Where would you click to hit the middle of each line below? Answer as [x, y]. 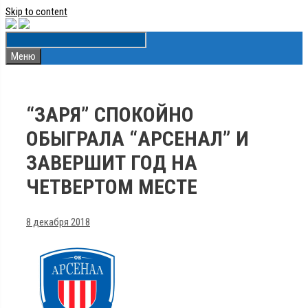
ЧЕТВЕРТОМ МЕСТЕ [112, 186]
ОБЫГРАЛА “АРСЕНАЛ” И [137, 138]
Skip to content [36, 12]
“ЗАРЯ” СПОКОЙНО [110, 114]
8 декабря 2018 [58, 222]
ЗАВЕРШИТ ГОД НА [112, 162]
